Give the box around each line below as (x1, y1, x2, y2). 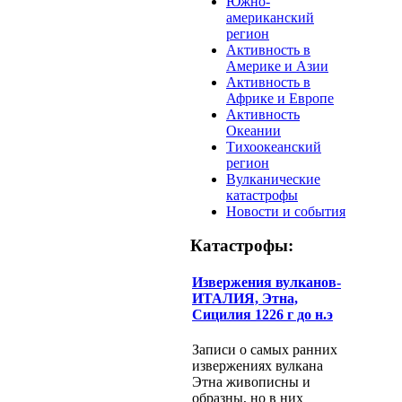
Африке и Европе (226, 90, 334, 106)
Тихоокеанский (226, 138, 321, 154)
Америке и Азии (226, 57, 328, 74)
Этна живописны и (192, 374, 310, 390)
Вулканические (226, 170, 320, 187)
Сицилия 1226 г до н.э (192, 307, 333, 323)
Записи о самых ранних (192, 342, 337, 358)
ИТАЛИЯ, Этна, (192, 291, 298, 307)
